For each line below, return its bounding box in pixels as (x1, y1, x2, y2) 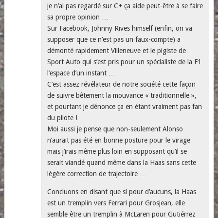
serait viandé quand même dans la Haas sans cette (47, 158, 197, 166)
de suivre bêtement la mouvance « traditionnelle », (47, 91, 197, 99)
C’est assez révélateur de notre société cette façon (47, 80, 196, 88)
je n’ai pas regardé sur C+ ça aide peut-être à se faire (47, 1, 203, 10)
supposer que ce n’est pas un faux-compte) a (47, 35, 181, 43)
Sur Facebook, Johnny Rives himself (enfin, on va (47, 24, 193, 32)
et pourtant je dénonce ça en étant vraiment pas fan (47, 102, 202, 110)
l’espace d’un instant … (47, 69, 116, 77)
